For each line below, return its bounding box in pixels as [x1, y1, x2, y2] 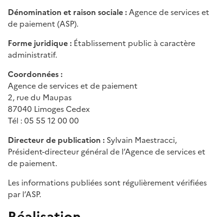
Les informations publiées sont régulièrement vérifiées [8, 176, 207, 188]
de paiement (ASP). [8, 17, 78, 30]
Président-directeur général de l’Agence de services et [8, 145, 205, 157]
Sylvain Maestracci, [105, 134, 177, 146]
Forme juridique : [8, 37, 74, 49]
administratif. [8, 48, 57, 61]
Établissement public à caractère [74, 37, 195, 49]
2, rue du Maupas [8, 91, 72, 103]
